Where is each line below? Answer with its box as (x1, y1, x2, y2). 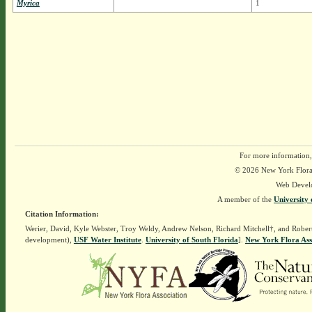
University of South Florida (145, 235, 238, 244)
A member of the (217, 195, 274, 203)
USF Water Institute (73, 235, 141, 244)
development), (24, 235, 74, 244)
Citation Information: (24, 210, 99, 218)
